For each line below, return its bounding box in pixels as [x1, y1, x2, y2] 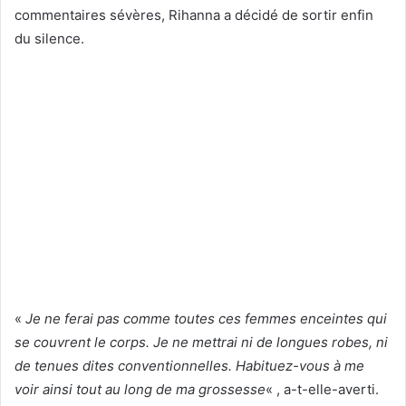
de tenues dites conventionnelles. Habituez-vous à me [14, 356, 364, 374]
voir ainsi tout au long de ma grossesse [14, 380, 266, 398]
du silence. [14, 29, 84, 47]
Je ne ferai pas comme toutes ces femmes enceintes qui [25, 309, 387, 327]
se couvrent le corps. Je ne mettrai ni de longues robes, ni [14, 333, 388, 351]
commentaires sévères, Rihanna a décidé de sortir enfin [14, 5, 373, 24]
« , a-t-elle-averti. [266, 380, 379, 398]
